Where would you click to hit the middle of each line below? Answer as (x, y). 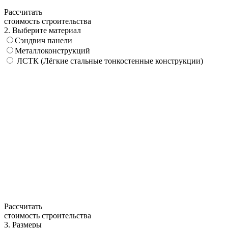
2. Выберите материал (42, 30)
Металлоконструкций (52, 50)
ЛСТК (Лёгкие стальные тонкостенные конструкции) (109, 61)
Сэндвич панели (44, 40)
